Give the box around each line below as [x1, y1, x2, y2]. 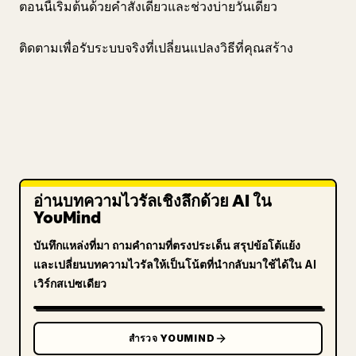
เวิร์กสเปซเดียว [33, 277, 106, 290]
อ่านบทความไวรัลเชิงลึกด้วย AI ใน [33, 191, 272, 211]
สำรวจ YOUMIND [128, 332, 215, 344]
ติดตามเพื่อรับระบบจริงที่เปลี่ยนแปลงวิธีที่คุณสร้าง [19, 40, 293, 56]
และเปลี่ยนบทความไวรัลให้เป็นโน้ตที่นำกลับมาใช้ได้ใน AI [33, 257, 316, 271]
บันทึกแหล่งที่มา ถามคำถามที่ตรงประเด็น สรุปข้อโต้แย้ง [33, 238, 300, 252]
